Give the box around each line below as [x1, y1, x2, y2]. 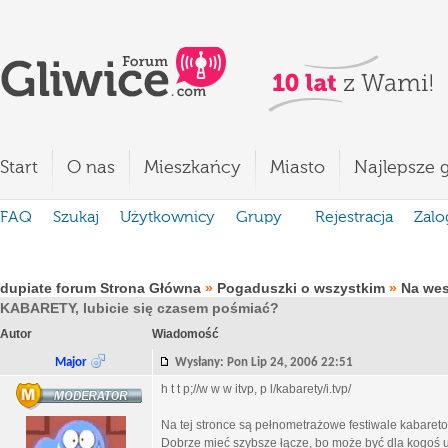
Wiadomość [152, 327, 219, 341]
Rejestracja [315, 210, 393, 226]
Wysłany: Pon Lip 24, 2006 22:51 [175, 356, 362, 369]
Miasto [270, 159, 325, 177]
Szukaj [53, 210, 99, 226]
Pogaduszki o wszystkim [217, 280, 385, 296]
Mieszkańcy [144, 159, 241, 177]
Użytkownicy [120, 210, 215, 226]
